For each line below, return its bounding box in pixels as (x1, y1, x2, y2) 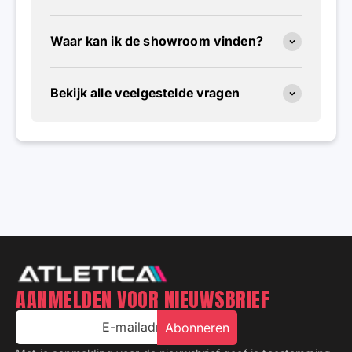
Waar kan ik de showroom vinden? (50, 33, 263, 49)
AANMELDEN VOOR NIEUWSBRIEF (16, 283, 270, 315)
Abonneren (165, 319, 229, 335)
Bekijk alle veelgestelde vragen (50, 85, 240, 101)
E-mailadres (102, 318, 174, 335)
